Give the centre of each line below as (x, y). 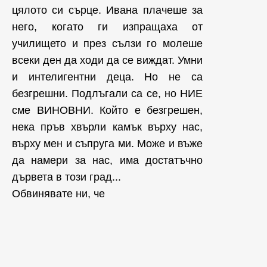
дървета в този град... (66, 177)
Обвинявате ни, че (58, 194)
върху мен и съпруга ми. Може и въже (107, 144)
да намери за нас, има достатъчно (107, 161)
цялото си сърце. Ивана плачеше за (107, 10)
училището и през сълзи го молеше (107, 44)
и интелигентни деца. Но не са (107, 77)
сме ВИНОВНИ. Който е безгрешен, (107, 111)
